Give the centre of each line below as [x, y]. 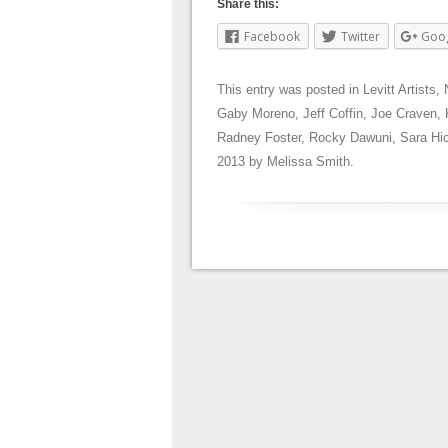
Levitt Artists [399, 90]
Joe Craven [404, 114]
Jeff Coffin [333, 114]
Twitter [360, 37]
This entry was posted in [290, 90]
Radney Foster [259, 138]
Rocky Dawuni [350, 138]
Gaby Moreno [256, 114]
